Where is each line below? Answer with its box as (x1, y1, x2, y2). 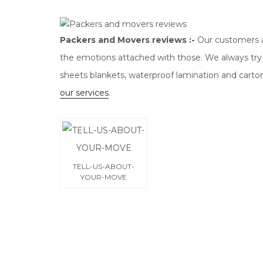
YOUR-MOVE (80, 173, 127, 181)
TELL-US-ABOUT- (73, 162, 134, 171)
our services (60, 87, 109, 98)
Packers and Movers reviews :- (60, 35, 195, 45)
